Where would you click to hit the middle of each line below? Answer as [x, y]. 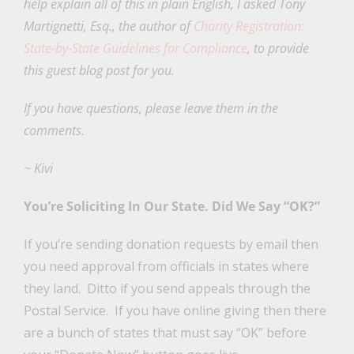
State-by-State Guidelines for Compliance [135, 49]
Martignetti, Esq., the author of [108, 26]
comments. [54, 131]
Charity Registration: [249, 26]
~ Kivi [38, 169]
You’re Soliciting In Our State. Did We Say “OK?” [171, 207]
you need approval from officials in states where [166, 267]
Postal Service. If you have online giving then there [175, 311]
